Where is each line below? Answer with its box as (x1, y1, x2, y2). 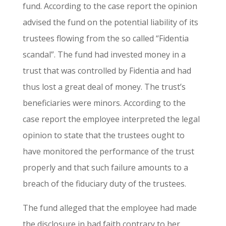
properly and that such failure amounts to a (22, 162, 188, 174)
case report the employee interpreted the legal (22, 114, 200, 125)
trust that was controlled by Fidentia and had (22, 65, 191, 77)
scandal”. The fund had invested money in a (22, 49, 186, 61)
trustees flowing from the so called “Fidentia (22, 33, 189, 44)
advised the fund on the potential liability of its (22, 17, 198, 28)
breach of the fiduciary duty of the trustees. (22, 178, 186, 190)
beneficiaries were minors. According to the (22, 97, 186, 109)
